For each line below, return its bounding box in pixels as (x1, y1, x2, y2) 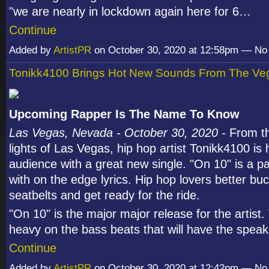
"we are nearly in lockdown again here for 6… (9, 4, 251, 18)
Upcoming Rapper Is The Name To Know (9, 107, 240, 121)
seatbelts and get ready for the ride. (9, 188, 200, 202)
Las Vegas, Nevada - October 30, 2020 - (9, 125, 229, 139)
